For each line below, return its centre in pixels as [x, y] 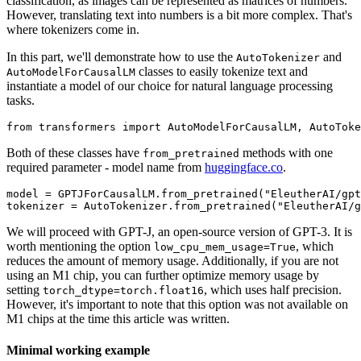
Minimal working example [78, 351]
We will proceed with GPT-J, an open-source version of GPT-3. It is [179, 231]
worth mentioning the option [80, 246]
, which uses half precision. [273, 289]
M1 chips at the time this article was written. [118, 318]
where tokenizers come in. [73, 29]
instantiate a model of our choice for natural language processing [170, 85]
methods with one [286, 152]
